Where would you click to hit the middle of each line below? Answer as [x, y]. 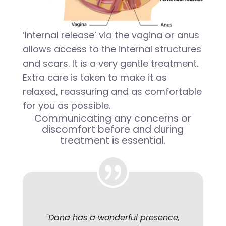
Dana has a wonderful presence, [114, 218]
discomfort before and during [113, 130]
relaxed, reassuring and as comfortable [112, 92]
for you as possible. [66, 106]
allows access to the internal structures [112, 49]
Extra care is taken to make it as [95, 78]
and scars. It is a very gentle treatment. [110, 64]
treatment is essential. [113, 141]
